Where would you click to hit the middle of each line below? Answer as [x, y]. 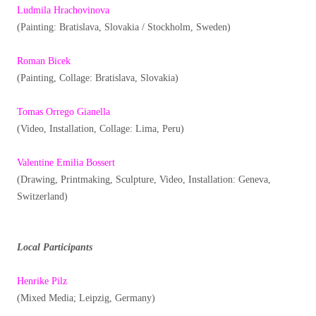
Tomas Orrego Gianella [63, 112]
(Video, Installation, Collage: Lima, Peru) [101, 129]
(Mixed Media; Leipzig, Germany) [86, 298]
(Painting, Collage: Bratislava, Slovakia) [98, 78]
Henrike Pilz [43, 281]
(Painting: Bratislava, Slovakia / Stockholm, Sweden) [124, 28]
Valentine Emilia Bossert [66, 163]
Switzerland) [42, 197]
